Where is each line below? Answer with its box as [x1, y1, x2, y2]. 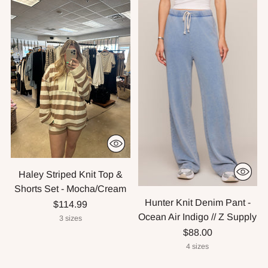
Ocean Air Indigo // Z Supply [138, 211, 257, 222]
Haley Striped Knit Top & [18, 169, 123, 179]
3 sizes [59, 214, 82, 223]
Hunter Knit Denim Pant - [144, 197, 251, 208]
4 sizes [186, 242, 209, 251]
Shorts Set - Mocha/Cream [14, 183, 127, 194]
